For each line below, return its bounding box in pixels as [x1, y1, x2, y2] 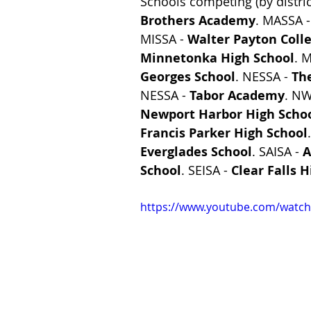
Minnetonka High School [140, 49, 294, 67]
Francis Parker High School [140, 124, 308, 142]
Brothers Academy [140, 12, 255, 29]
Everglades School [140, 143, 252, 160]
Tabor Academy [190, 87, 285, 104]
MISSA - [140, 31, 187, 47]
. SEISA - [181, 162, 231, 178]
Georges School [140, 68, 235, 85]
